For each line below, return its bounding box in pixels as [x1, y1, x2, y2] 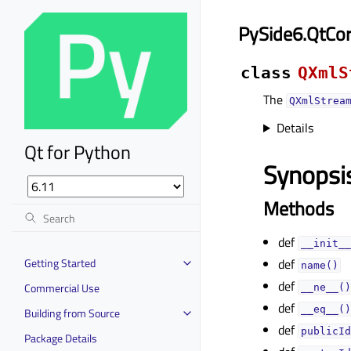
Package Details [24, 329, 97, 346]
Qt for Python [24, 137, 131, 166]
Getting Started [24, 254, 96, 271]
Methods [263, 194, 334, 223]
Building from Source [24, 304, 120, 321]
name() [300, 259, 338, 271]
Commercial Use [24, 279, 100, 296]
